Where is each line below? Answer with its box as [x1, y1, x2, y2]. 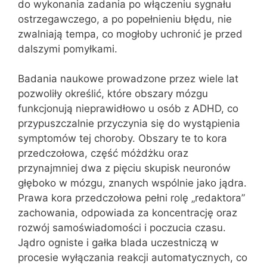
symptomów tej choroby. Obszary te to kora [18, 132, 227, 144]
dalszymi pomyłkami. [18, 42, 117, 55]
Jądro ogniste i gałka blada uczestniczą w [18, 237, 219, 249]
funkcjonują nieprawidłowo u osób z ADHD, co [18, 103, 238, 114]
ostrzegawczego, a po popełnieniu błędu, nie [18, 13, 232, 25]
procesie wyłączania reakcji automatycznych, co [18, 252, 247, 263]
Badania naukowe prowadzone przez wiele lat [18, 73, 238, 85]
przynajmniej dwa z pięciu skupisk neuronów [18, 162, 231, 174]
